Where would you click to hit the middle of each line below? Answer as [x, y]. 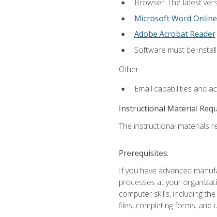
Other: [129, 69]
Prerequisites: [143, 153]
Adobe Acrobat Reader [175, 34]
